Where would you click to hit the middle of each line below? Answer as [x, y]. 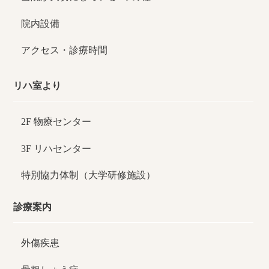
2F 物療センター [56, 122]
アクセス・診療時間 [65, 50]
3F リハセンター [56, 148]
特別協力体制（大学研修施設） [89, 175]
